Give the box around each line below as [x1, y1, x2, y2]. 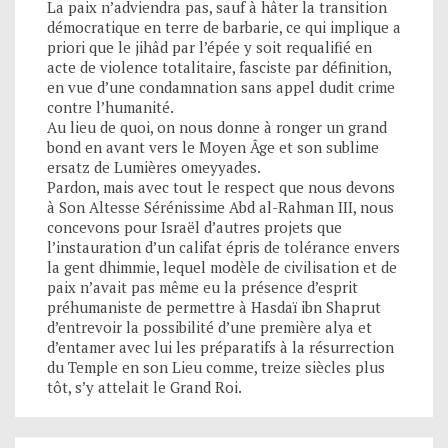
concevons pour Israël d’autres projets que [47, 216, 342, 237]
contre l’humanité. [47, 96, 174, 117]
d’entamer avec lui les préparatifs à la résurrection [47, 336, 394, 357]
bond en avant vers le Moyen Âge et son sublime [47, 136, 379, 157]
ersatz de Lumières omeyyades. [47, 156, 261, 177]
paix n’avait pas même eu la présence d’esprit [47, 276, 358, 297]
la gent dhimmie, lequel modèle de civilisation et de [47, 256, 397, 277]
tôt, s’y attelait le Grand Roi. [47, 376, 242, 397]
